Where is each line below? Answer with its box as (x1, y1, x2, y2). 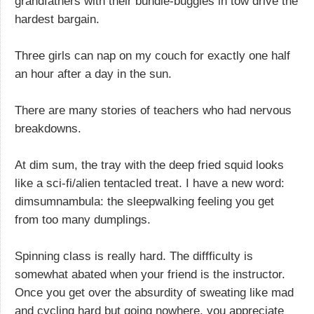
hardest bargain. (15, 12, 100, 26)
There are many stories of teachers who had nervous (15, 103, 292, 117)
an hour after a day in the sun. (15, 67, 172, 81)
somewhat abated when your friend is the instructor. (15, 267, 285, 281)
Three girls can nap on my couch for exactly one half (15, 48, 290, 62)
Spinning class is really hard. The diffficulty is (15, 249, 253, 263)
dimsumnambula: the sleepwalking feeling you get (15, 194, 274, 208)
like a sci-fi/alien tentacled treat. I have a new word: (15, 176, 285, 190)
